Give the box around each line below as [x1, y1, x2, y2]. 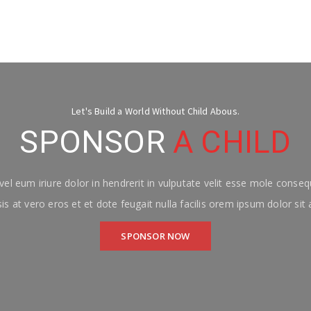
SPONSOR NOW [121, 230, 190, 242]
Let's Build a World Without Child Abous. [72, 105, 239, 117]
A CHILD [173, 124, 292, 160]
